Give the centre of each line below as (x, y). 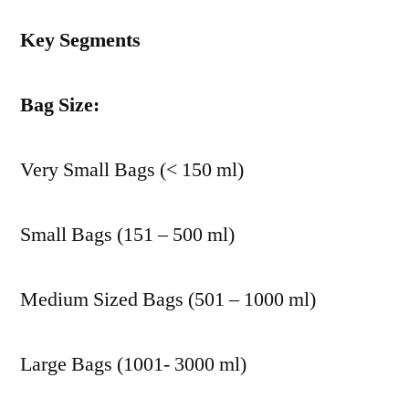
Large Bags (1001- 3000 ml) (133, 364)
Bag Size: (60, 105)
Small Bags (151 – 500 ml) (127, 235)
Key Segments (80, 40)
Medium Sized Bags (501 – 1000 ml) (168, 299)
